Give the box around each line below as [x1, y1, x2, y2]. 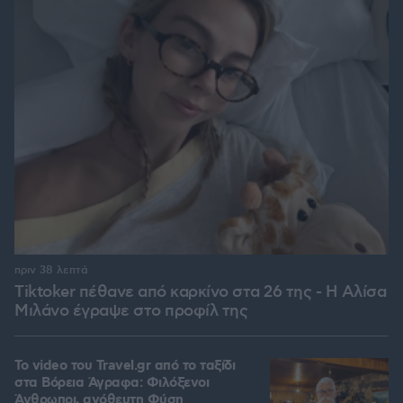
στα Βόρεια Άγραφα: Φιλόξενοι [14, 374, 209, 393]
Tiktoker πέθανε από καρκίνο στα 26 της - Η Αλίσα [14, 282, 386, 303]
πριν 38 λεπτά [14, 264, 88, 278]
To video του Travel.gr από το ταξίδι [14, 357, 235, 376]
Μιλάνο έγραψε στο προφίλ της [14, 301, 247, 322]
